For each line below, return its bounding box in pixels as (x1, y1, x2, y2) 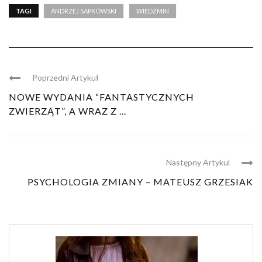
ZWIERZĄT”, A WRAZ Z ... (9, 105, 126, 117)
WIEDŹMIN (136, 7, 169, 15)
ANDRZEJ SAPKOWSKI (51, 7, 116, 15)
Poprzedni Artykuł (32, 73, 99, 83)
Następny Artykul (166, 157, 230, 168)
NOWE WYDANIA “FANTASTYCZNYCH (9, 91, 194, 103)
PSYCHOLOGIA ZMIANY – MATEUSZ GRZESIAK (27, 176, 253, 188)
